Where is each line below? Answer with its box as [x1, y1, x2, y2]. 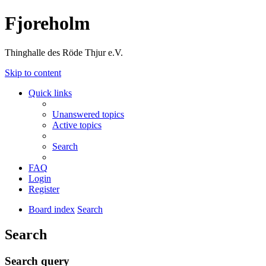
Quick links [28, 87, 72, 98]
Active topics [52, 119, 102, 130]
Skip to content [5, 67, 61, 78]
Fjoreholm [5, 12, 90, 34]
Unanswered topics [52, 109, 124, 119]
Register [28, 183, 59, 194]
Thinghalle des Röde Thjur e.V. [5, 47, 123, 58]
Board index [28, 204, 75, 214]
